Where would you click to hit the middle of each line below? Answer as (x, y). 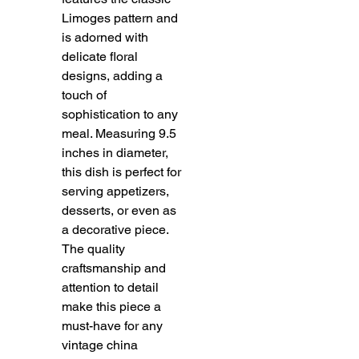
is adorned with (105, 37)
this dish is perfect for (121, 171)
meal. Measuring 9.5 (119, 133)
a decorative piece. (115, 229)
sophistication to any (120, 114)
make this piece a (111, 306)
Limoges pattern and (120, 18)
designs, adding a (112, 75)
